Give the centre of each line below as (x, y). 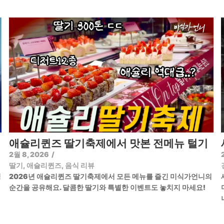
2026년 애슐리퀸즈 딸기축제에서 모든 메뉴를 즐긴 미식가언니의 (110, 176)
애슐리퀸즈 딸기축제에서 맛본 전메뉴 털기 (108, 143)
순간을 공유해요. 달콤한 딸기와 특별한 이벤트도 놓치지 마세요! (107, 187)
